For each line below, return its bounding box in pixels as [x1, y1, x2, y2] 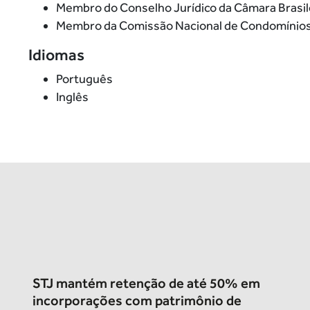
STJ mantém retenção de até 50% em [32, 275, 260, 291]
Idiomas [28, 46, 84, 64]
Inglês [55, 89, 89, 104]
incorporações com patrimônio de [32, 292, 241, 309]
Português [55, 71, 113, 86]
